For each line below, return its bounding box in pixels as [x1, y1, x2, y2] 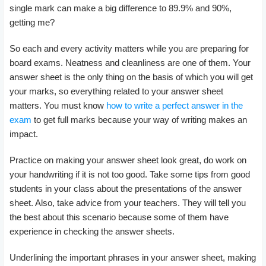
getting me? [9, 17, 55, 27]
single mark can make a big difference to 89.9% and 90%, [9, 2, 232, 13]
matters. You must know [9, 100, 106, 110]
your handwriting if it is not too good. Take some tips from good [9, 169, 250, 179]
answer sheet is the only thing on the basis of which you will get [9, 71, 253, 82]
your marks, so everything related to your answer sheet [9, 85, 223, 96]
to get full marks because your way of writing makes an [31, 114, 247, 125]
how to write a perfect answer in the [106, 100, 243, 110]
